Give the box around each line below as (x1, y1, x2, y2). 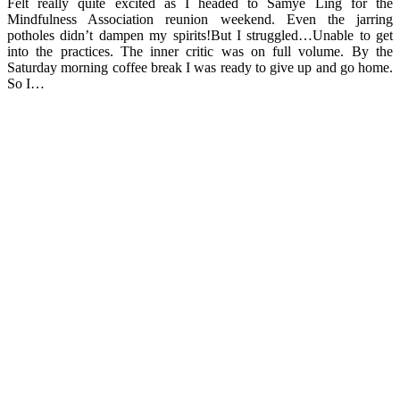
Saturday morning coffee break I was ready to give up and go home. (7, 59, 393, 75)
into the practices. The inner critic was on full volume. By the (7, 43, 393, 59)
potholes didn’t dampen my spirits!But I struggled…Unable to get (7, 27, 393, 43)
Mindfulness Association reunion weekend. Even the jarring (7, 11, 393, 27)
